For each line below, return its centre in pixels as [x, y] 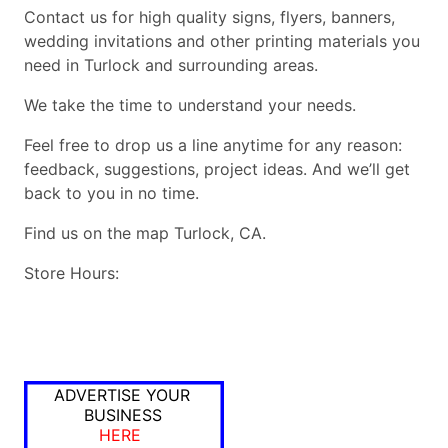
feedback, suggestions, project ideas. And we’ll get [217, 169]
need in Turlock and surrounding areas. [171, 65]
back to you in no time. [111, 193]
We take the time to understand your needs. [190, 105]
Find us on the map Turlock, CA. [145, 233]
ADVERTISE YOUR [122, 395]
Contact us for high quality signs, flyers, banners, [209, 17]
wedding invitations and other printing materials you [222, 41]
